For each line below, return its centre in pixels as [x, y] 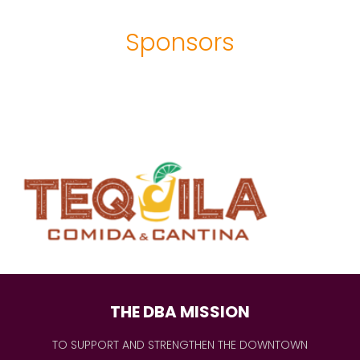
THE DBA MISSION [180, 311]
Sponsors [180, 42]
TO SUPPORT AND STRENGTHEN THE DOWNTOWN [180, 344]
